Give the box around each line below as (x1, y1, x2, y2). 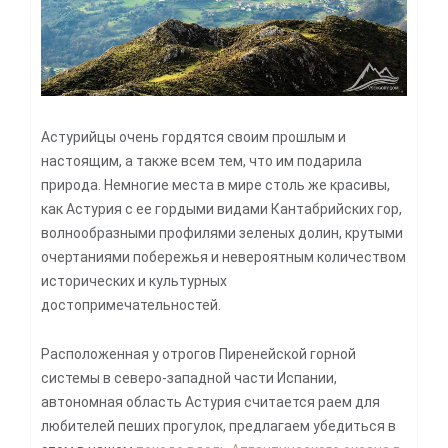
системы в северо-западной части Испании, (41, 369, 337, 386)
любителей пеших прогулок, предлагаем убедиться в (41, 417, 396, 434)
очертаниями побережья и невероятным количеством (41, 248, 406, 265)
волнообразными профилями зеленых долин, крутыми (41, 224, 403, 241)
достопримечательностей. (41, 296, 221, 313)
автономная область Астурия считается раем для (41, 393, 380, 410)
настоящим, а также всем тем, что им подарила (41, 152, 362, 169)
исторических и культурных (41, 272, 227, 289)
